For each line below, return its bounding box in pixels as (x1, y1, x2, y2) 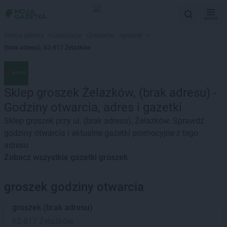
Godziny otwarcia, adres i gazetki (4, 100, 182, 115)
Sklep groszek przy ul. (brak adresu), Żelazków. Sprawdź (4, 116, 204, 126)
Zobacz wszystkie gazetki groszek (4, 153, 128, 162)
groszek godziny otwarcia (4, 180, 144, 194)
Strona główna (4, 32, 44, 39)
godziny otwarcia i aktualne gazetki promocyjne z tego (4, 128, 198, 138)
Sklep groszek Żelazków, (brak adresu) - (4, 86, 217, 100)
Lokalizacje (51, 32, 82, 39)
